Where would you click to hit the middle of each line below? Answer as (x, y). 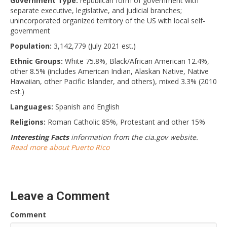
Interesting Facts (40, 137)
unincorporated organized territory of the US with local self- (108, 20)
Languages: (32, 106)
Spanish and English (86, 106)
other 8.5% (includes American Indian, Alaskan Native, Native (109, 71)
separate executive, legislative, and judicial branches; (96, 10)
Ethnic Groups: (36, 61)
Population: (31, 46)
